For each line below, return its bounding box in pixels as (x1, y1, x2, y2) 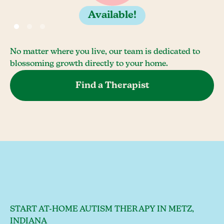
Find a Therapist (75, 81, 149, 90)
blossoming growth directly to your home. (10, 60, 168, 68)
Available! (87, 10, 136, 20)
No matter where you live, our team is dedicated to (10, 48, 200, 56)
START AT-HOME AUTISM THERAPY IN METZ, (10, 205, 194, 213)
